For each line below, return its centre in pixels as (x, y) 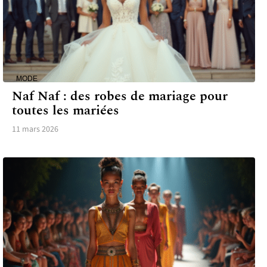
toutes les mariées (66, 110)
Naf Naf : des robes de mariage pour (120, 96)
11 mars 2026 (35, 129)
